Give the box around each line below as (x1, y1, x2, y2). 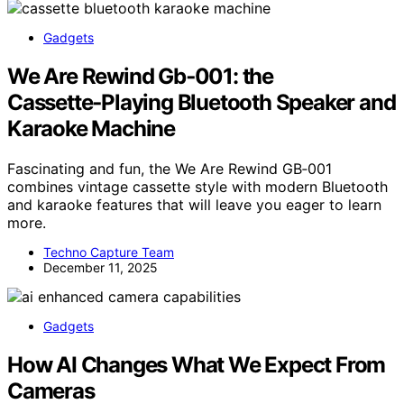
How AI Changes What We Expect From (7, 352, 386, 379)
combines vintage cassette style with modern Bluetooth (7, 178, 388, 197)
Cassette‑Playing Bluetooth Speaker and (7, 89, 396, 116)
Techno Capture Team (43, 244, 174, 261)
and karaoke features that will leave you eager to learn (7, 196, 381, 215)
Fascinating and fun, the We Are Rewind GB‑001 (7, 160, 332, 179)
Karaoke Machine (7, 115, 176, 142)
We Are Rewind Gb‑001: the (7, 63, 273, 90)
